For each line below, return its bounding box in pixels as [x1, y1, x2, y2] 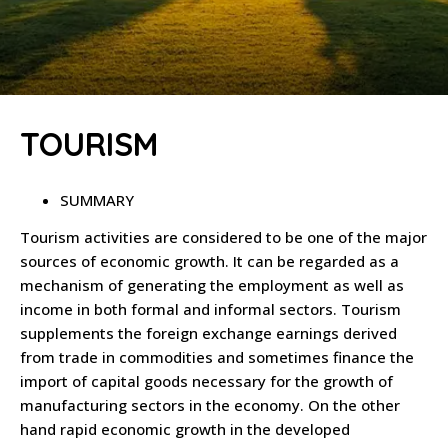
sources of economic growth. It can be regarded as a [20, 251, 399, 271]
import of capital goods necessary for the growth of [20, 371, 393, 391]
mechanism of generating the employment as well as [20, 275, 404, 295]
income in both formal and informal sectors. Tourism [20, 299, 401, 319]
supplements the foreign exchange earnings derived [20, 323, 397, 343]
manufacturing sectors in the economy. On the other [20, 395, 400, 415]
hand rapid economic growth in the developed [20, 419, 350, 439]
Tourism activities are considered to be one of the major [20, 227, 427, 247]
